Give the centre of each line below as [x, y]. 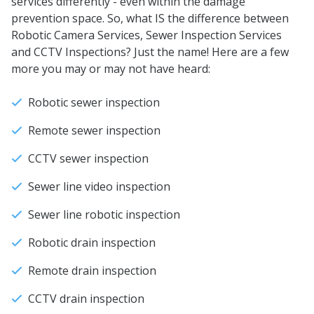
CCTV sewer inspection [88, 158]
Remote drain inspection [92, 271]
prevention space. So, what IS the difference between [150, 18]
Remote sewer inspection [94, 130]
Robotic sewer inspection [94, 102]
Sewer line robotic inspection [104, 214]
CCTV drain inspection [86, 299]
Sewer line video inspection [99, 186]
